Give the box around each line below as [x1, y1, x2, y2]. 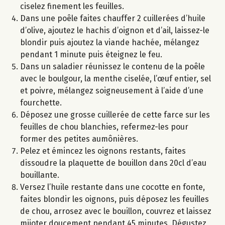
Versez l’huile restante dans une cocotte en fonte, [20, 182, 205, 192]
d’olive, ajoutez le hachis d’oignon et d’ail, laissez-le [20, 26, 209, 36]
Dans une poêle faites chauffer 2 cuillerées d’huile [20, 14, 205, 24]
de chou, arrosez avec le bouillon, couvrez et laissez [20, 206, 211, 216]
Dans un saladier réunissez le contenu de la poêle [20, 62, 205, 72]
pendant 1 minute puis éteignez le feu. [20, 50, 162, 60]
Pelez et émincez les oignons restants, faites [20, 146, 186, 156]
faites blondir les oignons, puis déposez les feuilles [20, 194, 209, 204]
